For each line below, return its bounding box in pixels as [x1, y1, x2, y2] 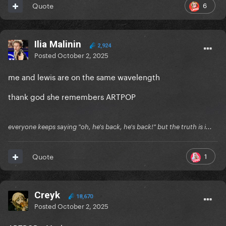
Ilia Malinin [34, 38, 81, 50]
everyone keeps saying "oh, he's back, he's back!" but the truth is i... [8, 123, 212, 131]
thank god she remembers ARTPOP [8, 90, 136, 102]
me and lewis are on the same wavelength [8, 70, 160, 83]
